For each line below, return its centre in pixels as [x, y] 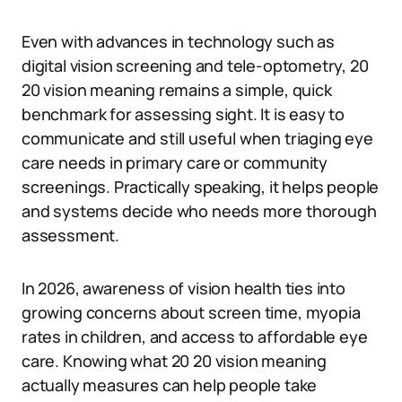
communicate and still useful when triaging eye [197, 138]
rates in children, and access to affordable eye [195, 336]
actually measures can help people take [170, 385]
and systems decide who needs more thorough [199, 211]
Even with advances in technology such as [178, 41]
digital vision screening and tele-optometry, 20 [195, 66]
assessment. [71, 235]
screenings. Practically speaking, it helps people [201, 187]
